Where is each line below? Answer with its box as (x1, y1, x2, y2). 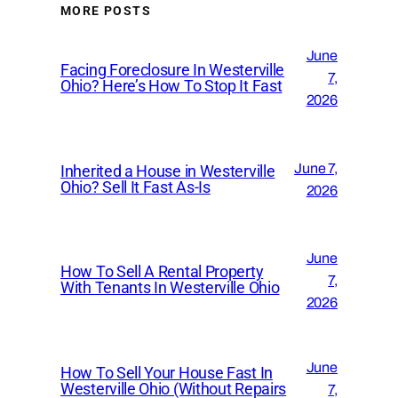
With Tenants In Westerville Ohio (60, 278, 280, 298)
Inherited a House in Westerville (60, 161, 275, 180)
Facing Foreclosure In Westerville (60, 60, 285, 79)
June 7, (294, 160, 338, 176)
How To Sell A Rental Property (60, 262, 264, 282)
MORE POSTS (60, 3, 151, 18)
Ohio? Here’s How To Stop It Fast (60, 76, 283, 95)
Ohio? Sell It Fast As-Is (60, 177, 211, 196)
